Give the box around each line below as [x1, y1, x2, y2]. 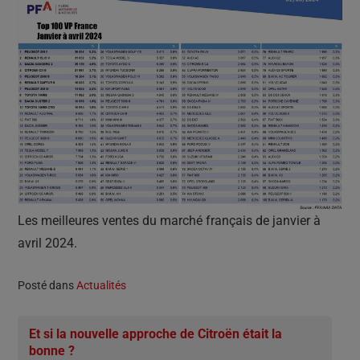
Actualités [76, 279, 126, 292]
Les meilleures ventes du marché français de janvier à [18, 213, 321, 229]
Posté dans [18, 279, 76, 292]
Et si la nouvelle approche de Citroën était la [29, 326, 282, 342]
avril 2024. [18, 235, 77, 252]
